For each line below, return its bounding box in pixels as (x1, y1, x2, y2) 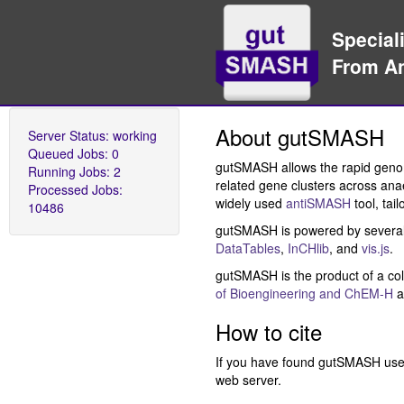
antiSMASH (286, 193, 351, 212)
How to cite (216, 315, 322, 347)
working (113, 125, 157, 144)
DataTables (216, 238, 280, 257)
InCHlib (288, 238, 329, 257)
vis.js (362, 238, 390, 257)
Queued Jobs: (28, 143, 112, 162)
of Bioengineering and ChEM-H (216, 283, 393, 302)
